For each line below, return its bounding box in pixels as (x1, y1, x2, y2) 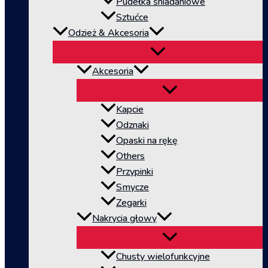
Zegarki (116, 196, 147, 209)
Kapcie (116, 102, 144, 116)
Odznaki (116, 118, 149, 132)
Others (116, 149, 145, 163)
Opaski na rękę (116, 133, 178, 147)
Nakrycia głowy (92, 211, 157, 225)
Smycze (116, 180, 149, 194)
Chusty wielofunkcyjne (116, 249, 210, 263)
